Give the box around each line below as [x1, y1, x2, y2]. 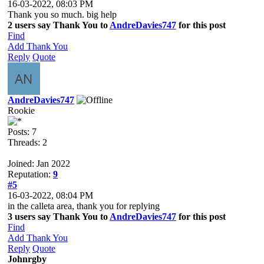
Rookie [8, 105, 35, 115]
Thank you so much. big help [8, 9, 117, 19]
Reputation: [8, 169, 53, 179]
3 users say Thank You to [8, 211, 110, 222]
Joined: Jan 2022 [8, 158, 70, 169]
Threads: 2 [8, 137, 47, 147]
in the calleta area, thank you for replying [8, 200, 160, 211]
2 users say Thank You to [8, 19, 110, 30]
